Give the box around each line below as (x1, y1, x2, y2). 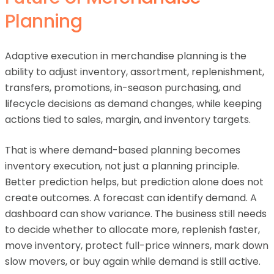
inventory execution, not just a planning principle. (5, 159, 239, 173)
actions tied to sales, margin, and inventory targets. (5, 113, 251, 127)
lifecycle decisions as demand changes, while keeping (5, 97, 262, 111)
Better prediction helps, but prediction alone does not (5, 175, 264, 189)
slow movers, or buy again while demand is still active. (5, 254, 261, 268)
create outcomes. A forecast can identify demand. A (5, 191, 257, 205)
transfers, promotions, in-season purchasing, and (5, 81, 241, 95)
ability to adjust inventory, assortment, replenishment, (5, 65, 264, 79)
